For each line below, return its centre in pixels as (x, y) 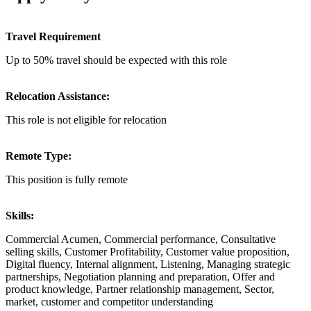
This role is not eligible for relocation (86, 119)
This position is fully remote (67, 179)
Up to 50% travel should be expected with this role (116, 60)
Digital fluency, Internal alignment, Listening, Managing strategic (148, 264)
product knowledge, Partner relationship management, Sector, (140, 289)
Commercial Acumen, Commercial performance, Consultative (141, 239)
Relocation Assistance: (58, 96)
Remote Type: (39, 155)
